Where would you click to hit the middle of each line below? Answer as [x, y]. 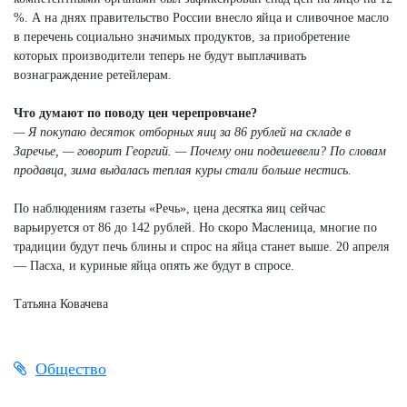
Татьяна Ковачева [61, 303]
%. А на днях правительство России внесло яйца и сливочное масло [201, 17]
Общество [71, 368]
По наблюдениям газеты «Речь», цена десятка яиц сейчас [169, 208]
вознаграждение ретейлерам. [93, 74]
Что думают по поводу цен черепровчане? [135, 113]
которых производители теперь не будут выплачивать [160, 55]
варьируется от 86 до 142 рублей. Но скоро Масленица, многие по [195, 227]
